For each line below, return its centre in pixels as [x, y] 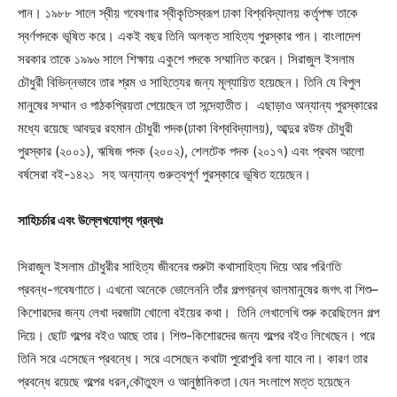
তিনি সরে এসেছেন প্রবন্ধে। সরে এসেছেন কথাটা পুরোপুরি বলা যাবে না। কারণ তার [193, 358]
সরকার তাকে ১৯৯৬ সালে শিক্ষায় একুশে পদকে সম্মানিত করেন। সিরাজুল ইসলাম [186, 59]
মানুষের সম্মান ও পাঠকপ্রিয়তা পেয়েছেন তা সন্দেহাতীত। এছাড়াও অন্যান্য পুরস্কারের [198, 105]
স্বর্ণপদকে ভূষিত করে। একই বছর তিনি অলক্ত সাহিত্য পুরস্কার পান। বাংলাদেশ [189, 36]
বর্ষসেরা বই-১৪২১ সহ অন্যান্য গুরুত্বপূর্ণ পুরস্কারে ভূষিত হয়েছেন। [164, 174]
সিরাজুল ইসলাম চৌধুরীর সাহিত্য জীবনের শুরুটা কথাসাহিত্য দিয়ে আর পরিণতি [179, 266]
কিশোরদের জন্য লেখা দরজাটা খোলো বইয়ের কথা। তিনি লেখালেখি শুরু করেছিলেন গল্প [198, 312]
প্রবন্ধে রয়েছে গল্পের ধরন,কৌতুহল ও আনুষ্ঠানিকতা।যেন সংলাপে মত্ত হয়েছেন [184, 381]
